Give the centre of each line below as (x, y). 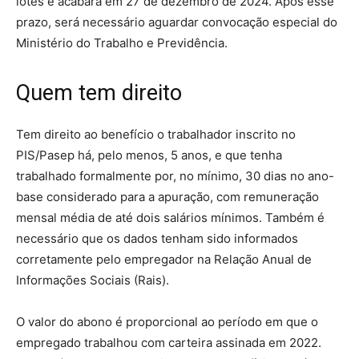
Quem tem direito (99, 93)
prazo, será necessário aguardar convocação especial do (177, 22)
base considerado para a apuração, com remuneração (167, 196)
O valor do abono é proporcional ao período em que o (167, 321)
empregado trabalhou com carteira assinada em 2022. (169, 342)
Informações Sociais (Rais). (93, 280)
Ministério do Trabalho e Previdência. (122, 42)
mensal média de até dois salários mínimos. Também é (170, 217)
